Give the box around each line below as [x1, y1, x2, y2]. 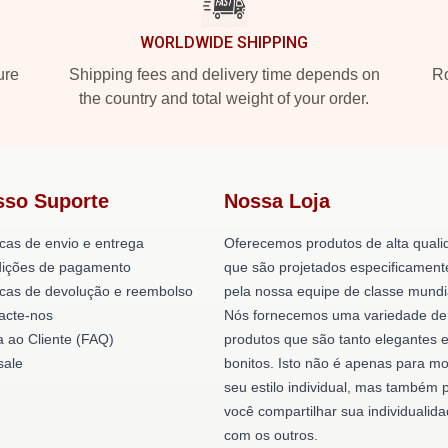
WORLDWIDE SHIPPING [140, 33, 308, 52]
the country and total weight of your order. [79, 90, 369, 107]
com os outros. [224, 427, 318, 443]
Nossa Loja [224, 190, 330, 212]
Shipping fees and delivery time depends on [68, 66, 380, 83]
